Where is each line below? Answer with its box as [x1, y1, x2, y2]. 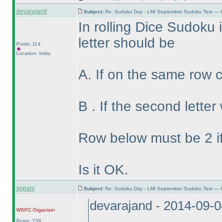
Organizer [31, 207, 55, 213]
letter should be [78, 35, 175, 51]
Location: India [16, 51, 51, 56]
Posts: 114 [16, 41, 41, 47]
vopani [16, 185, 35, 192]
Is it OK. [78, 162, 128, 177]
